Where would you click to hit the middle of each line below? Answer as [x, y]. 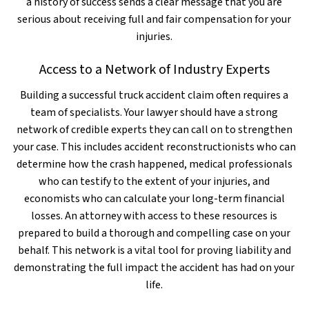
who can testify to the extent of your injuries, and [154, 181]
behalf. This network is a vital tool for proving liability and [154, 250]
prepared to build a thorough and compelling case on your [154, 233]
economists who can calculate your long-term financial [154, 199]
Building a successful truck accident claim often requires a [154, 95]
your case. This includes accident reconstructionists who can [154, 147]
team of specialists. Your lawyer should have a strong [154, 112]
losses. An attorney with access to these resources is [154, 216]
